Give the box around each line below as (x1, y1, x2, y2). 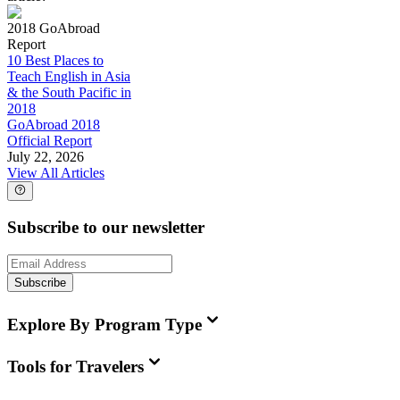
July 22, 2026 (7, 149, 84, 165)
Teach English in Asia (7, 69, 130, 85)
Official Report (7, 133, 92, 149)
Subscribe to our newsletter (7, 218, 204, 237)
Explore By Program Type (7, 314, 202, 334)
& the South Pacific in (7, 85, 131, 101)
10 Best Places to (7, 53, 104, 69)
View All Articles (7, 165, 104, 181)
